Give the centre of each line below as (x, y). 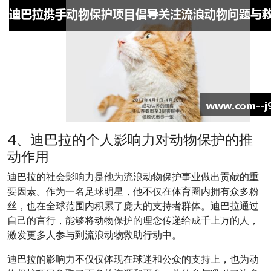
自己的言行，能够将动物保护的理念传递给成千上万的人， (133, 220)
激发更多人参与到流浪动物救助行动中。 (94, 235)
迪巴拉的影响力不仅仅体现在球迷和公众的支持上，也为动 (133, 259)
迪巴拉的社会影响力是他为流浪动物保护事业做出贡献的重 (133, 177)
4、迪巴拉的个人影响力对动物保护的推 (130, 139)
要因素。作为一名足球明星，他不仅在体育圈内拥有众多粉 (133, 191)
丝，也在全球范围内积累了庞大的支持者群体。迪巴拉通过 (133, 206)
